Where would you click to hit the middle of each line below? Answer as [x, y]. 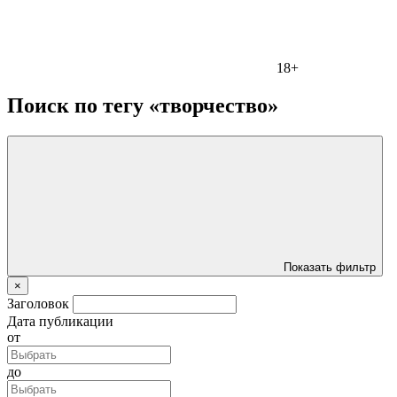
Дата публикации [60, 321]
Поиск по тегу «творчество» [143, 105]
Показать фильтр [330, 267]
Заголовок [38, 303]
